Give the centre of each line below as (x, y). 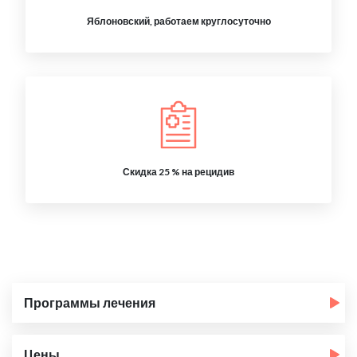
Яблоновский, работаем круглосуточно (178, 21)
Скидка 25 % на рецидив (178, 172)
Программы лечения (90, 302)
